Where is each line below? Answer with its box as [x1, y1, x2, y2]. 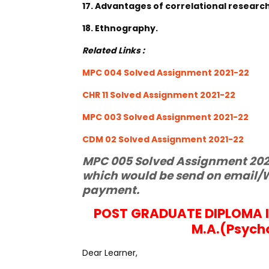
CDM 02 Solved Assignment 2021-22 [82, 133, 244, 145]
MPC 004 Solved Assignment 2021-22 [82, 67, 249, 79]
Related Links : [82, 44, 145, 56]
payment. [82, 182, 139, 198]
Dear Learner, [82, 247, 138, 259]
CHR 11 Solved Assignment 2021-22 [82, 89, 235, 101]
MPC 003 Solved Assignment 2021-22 [82, 111, 249, 123]
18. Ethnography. [82, 22, 158, 34]
